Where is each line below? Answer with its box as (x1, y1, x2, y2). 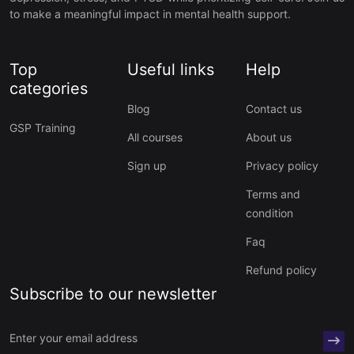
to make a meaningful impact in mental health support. (9, 6, 291, 21)
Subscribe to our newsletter (9, 284, 217, 303)
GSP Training (9, 120, 76, 134)
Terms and (245, 186, 300, 201)
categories (9, 78, 88, 98)
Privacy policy (245, 158, 318, 172)
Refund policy (245, 262, 317, 277)
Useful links (127, 59, 215, 79)
